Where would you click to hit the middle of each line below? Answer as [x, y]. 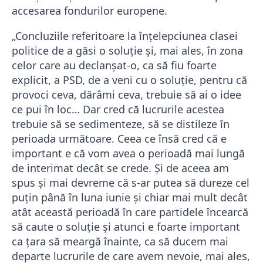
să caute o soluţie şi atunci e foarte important [126, 227]
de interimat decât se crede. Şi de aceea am [120, 168]
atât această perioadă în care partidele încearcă [130, 212]
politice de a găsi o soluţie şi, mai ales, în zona [127, 51]
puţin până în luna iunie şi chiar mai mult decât [130, 198]
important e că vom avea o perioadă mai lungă [128, 154]
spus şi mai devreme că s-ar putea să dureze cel [131, 183]
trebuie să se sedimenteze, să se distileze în [121, 124]
